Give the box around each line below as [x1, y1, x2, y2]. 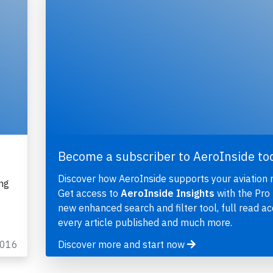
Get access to [57, 187, 121, 200]
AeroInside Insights [120, 187, 214, 200]
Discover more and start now [57, 238, 187, 251]
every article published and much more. [57, 216, 232, 229]
